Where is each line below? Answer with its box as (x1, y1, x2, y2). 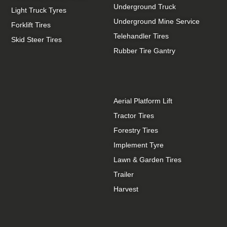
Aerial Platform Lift (113, 97, 172, 105)
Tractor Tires (113, 111, 154, 120)
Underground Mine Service (113, 17, 200, 26)
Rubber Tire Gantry (113, 47, 175, 55)
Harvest (113, 185, 138, 194)
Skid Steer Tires (11, 35, 62, 44)
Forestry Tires (113, 126, 158, 135)
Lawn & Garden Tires (113, 156, 181, 164)
